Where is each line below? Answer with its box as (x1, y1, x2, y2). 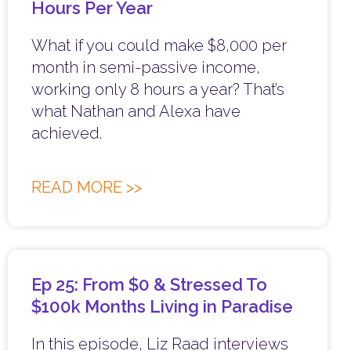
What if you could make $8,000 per (31, 36, 287, 56)
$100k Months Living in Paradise (31, 296, 293, 317)
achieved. (31, 124, 102, 143)
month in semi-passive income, (31, 58, 260, 78)
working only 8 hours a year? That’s (31, 80, 284, 100)
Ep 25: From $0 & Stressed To (31, 274, 267, 295)
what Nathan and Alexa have (31, 102, 241, 121)
